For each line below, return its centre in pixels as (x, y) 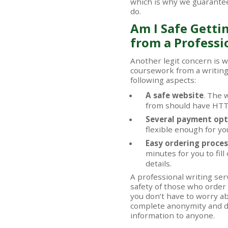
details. (159, 163)
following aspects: (163, 80)
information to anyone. (173, 215)
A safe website (175, 95)
